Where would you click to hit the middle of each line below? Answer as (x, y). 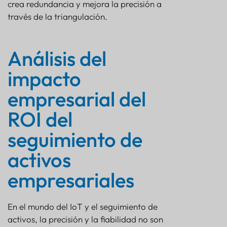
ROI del (40, 119)
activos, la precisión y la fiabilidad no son (85, 219)
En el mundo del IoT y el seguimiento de (83, 207)
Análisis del (57, 59)
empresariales (71, 180)
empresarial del (77, 99)
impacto (44, 79)
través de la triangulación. (58, 17)
